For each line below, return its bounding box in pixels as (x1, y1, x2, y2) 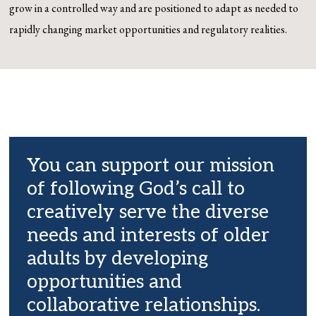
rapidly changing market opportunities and (9, 21, 202, 37)
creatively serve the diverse (27, 200, 269, 224)
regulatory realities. (201, 21, 288, 37)
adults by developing (27, 247, 209, 270)
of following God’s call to (27, 177, 245, 200)
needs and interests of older (27, 224, 270, 247)
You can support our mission (27, 154, 275, 177)
